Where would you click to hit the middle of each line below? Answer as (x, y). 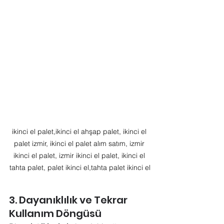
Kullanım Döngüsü (55, 214)
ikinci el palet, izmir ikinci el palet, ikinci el (80, 156)
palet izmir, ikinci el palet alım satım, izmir (80, 144)
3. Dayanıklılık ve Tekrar (69, 200)
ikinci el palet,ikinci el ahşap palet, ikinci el (80, 132)
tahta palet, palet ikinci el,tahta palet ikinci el (80, 168)
